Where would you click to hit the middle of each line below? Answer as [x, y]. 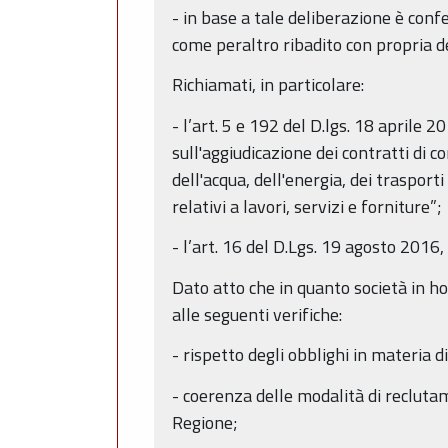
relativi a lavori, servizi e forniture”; [307, 206]
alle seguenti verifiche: [257, 314]
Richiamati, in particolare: [268, 85]
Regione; [205, 422]
